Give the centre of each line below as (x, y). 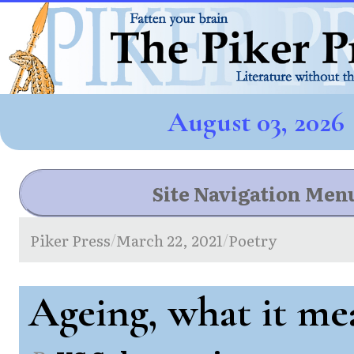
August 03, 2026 (256, 122)
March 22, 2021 (170, 239)
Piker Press (71, 239)
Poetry (253, 239)
